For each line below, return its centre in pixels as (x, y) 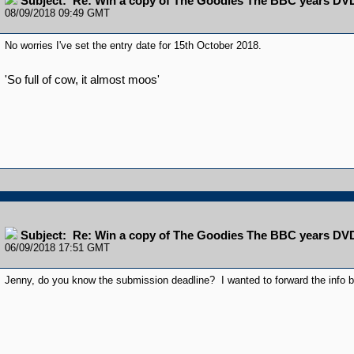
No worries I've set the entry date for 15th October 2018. (136, 45)
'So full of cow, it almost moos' (82, 80)
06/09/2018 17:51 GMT (57, 248)
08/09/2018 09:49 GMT (57, 13)
